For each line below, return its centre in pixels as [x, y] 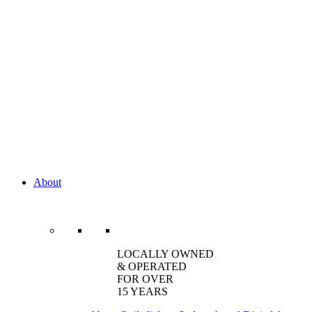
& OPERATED [152, 266]
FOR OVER [145, 279]
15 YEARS [142, 291]
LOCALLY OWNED [165, 254]
